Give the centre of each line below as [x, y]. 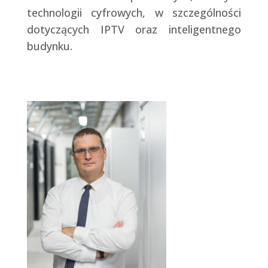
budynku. [49, 46]
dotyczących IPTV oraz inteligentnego [134, 30]
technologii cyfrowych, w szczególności [134, 13]
